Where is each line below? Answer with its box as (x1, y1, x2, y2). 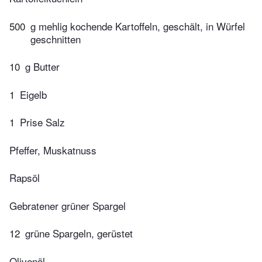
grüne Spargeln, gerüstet (25, 226, 133, 241)
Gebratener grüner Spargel (9, 198, 126, 213)
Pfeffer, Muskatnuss (9, 142, 96, 157)
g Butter (25, 59, 60, 74)
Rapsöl (9, 170, 40, 185)
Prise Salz (20, 115, 65, 130)
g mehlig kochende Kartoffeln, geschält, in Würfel (30, 18, 245, 33)
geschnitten (30, 31, 81, 46)
